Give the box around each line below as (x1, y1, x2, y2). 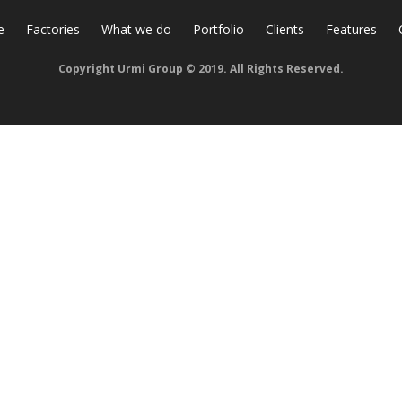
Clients (265, 21, 304, 38)
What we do (100, 21, 171, 38)
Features (325, 21, 377, 38)
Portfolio (192, 21, 244, 38)
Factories (25, 21, 80, 38)
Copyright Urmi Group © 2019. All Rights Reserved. (58, 61, 344, 76)
